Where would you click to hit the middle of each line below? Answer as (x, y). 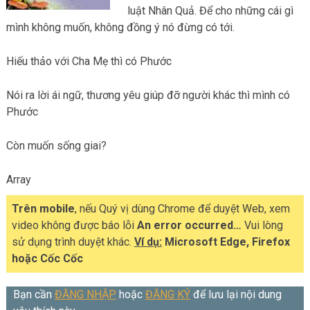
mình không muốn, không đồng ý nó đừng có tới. (120, 27)
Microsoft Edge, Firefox (226, 241)
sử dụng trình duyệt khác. (73, 241)
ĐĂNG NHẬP (85, 294)
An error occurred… (189, 225)
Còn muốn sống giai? (56, 145)
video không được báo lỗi (74, 225)
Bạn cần (34, 294)
